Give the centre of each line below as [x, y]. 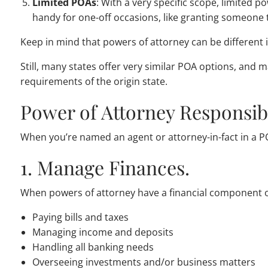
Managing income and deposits [103, 232]
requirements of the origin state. [94, 82]
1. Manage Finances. [105, 167]
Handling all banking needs [93, 247]
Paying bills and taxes [81, 217]
